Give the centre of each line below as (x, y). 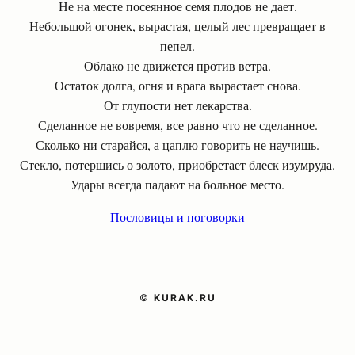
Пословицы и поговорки (177, 217)
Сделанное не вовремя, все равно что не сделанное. (177, 125)
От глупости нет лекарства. (177, 105)
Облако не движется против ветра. (177, 65)
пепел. (177, 46)
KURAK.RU (185, 298)
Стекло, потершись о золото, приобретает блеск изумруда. (177, 164)
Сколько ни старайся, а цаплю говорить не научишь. (177, 145)
